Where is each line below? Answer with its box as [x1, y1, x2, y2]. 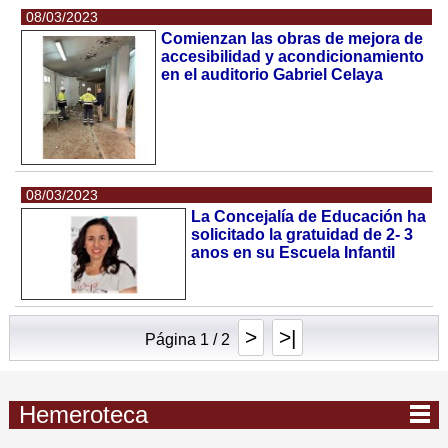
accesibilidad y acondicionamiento [161, 48, 425, 66]
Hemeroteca [18, 401, 148, 429]
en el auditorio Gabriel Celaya [161, 66, 384, 84]
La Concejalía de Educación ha [191, 208, 427, 226]
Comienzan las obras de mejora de [161, 30, 424, 48]
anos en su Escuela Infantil [191, 244, 396, 262]
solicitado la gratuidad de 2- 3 [191, 226, 414, 244]
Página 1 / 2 [144, 331, 230, 349]
